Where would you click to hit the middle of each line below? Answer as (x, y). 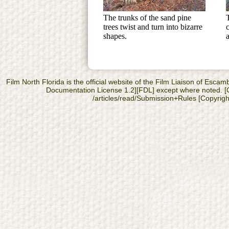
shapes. (115, 36)
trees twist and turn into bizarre (153, 27)
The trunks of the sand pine (147, 18)
